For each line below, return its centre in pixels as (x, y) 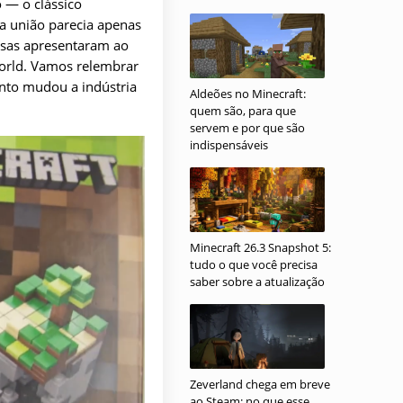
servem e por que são (247, 128)
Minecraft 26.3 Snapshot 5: (260, 247)
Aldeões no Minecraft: (248, 94)
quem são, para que (243, 111)
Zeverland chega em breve (260, 384)
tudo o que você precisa (254, 264)
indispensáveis (229, 145)
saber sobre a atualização (257, 282)
